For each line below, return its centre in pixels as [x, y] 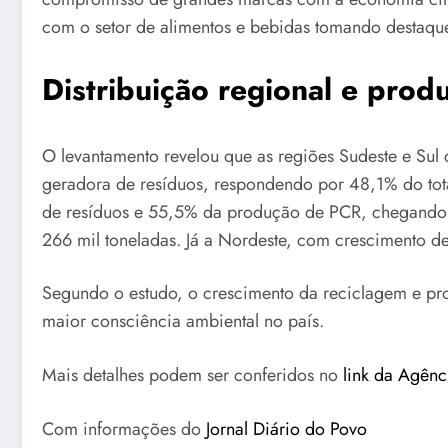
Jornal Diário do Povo [286, 428]
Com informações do [124, 428]
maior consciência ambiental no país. [183, 321]
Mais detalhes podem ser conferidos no [192, 374]
